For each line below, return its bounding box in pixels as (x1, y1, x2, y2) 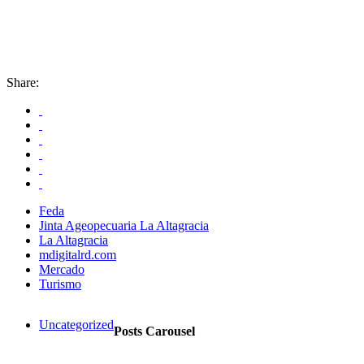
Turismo (39, 276, 81, 291)
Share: (6, 75, 39, 89)
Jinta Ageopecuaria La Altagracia (39, 218, 209, 232)
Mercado (39, 262, 84, 276)
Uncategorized (39, 317, 114, 331)
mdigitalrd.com (39, 247, 116, 262)
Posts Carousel (114, 323, 195, 338)
